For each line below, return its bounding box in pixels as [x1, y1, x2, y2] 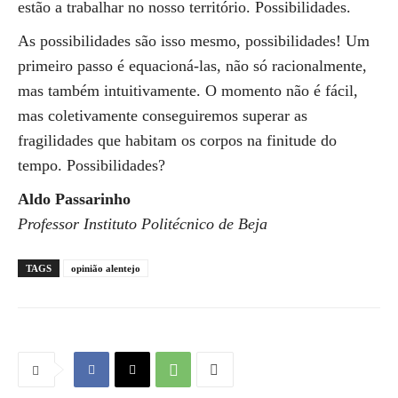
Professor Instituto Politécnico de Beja [18, 215, 267, 233]
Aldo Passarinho [18, 190, 131, 208]
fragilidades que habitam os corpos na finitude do [18, 131, 337, 149]
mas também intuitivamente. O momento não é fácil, [18, 82, 358, 99]
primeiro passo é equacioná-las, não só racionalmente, [18, 57, 367, 75]
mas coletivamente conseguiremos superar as [18, 107, 307, 124]
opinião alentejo [71, 263, 140, 274]
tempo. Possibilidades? [18, 156, 165, 174]
